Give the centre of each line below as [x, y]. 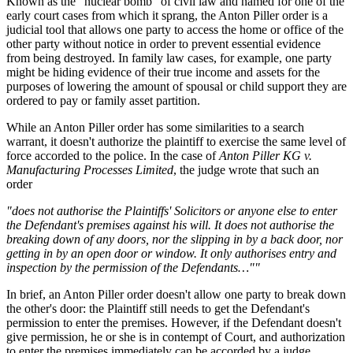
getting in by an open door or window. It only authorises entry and [171, 253]
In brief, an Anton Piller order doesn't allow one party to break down [176, 294]
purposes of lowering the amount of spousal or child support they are [176, 86]
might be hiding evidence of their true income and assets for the [163, 72]
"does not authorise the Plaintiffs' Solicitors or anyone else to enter [172, 210]
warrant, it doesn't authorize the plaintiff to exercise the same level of [176, 141]
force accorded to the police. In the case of [113, 155]
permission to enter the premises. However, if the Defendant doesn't [174, 322]
